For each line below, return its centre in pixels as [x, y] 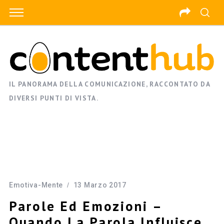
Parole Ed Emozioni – [85, 206]
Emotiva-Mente [36, 185]
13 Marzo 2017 [100, 185]
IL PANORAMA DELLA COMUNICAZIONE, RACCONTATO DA [109, 84]
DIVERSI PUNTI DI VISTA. [53, 98]
